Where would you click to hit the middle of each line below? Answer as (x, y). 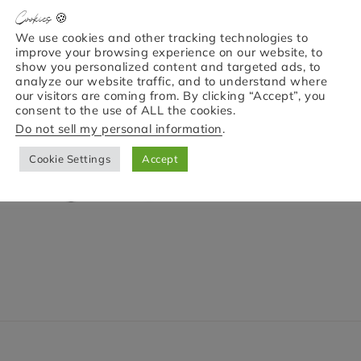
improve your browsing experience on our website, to (169, 52)
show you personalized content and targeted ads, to (168, 66)
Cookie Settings (70, 158)
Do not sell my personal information (119, 128)
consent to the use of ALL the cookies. (126, 110)
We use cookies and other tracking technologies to (162, 37)
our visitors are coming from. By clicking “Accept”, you (170, 95)
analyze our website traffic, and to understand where (172, 81)
